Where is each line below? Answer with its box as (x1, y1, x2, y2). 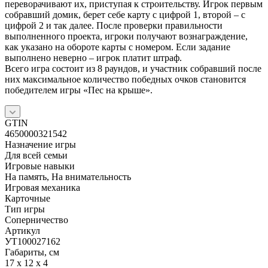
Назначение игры (5, 139, 76, 150)
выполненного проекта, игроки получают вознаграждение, (5, 31, 248, 41)
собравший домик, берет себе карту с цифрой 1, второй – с (5, 9, 245, 20)
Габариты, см (5, 246, 59, 257)
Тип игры (5, 203, 45, 214)
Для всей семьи (5, 150, 68, 160)
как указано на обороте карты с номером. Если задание (5, 41, 230, 52)
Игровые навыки (5, 160, 75, 171)
